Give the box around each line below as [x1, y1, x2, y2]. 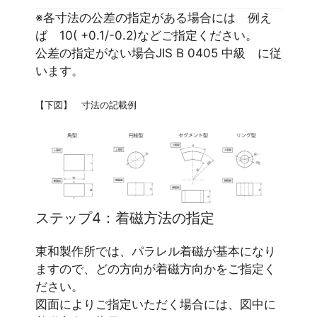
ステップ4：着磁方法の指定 [35, 209, 214, 227]
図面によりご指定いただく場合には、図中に [35, 297, 276, 312]
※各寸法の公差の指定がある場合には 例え [35, 11, 272, 25]
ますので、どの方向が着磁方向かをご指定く [35, 262, 276, 277]
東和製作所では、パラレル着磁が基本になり [35, 244, 276, 259]
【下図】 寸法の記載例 [35, 98, 137, 110]
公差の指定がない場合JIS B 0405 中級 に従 [35, 46, 282, 61]
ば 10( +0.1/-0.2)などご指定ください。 [35, 28, 258, 43]
